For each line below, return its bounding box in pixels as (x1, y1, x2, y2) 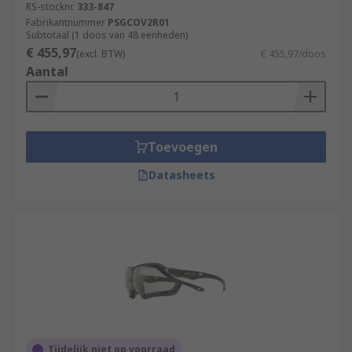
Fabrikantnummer (26, 16, 105, 29)
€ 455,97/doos (261, 47, 326, 60)
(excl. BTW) (76, 47, 125, 60)
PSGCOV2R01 (108, 16, 170, 29)
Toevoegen (147, 138, 218, 156)
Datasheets (148, 167, 215, 182)
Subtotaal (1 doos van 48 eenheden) (26, 28, 188, 42)
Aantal (26, 63, 68, 80)
